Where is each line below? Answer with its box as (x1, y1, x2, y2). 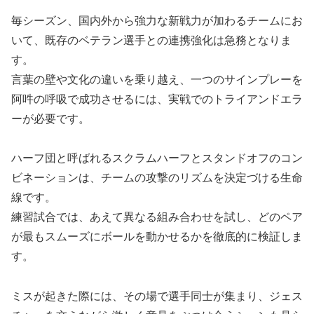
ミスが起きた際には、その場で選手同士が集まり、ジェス (11, 290, 303, 303)
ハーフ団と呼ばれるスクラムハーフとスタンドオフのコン (11, 152, 303, 165)
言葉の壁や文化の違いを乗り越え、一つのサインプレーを (11, 73, 303, 86)
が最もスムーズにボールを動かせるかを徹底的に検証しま (11, 231, 303, 243)
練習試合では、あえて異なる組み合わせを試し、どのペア (11, 211, 303, 224)
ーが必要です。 (11, 112, 90, 125)
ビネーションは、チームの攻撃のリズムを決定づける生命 (11, 172, 303, 184)
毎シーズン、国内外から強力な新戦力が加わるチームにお (11, 14, 303, 27)
